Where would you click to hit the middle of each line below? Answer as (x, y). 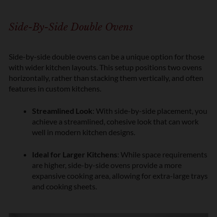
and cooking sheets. (64, 186)
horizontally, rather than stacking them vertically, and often (106, 77)
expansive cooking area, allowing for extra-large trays (120, 175)
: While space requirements (162, 154)
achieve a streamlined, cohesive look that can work (115, 121)
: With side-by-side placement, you (150, 110)
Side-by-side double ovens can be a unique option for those (107, 56)
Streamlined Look (62, 110)
